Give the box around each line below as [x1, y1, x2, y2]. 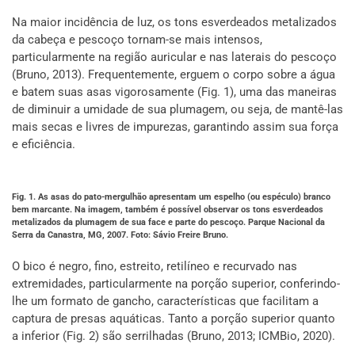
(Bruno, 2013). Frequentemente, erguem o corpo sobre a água [12, 67, 335, 82]
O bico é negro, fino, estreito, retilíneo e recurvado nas [12, 259, 297, 273]
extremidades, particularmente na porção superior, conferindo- [12, 277, 340, 291]
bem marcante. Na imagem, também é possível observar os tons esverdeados [12, 204, 323, 215]
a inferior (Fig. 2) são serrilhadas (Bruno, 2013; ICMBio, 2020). [12, 329, 335, 343]
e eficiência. [12, 137, 75, 151]
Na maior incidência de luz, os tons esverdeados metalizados [12, 15, 337, 29]
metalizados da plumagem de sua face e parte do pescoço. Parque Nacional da [12, 217, 325, 227]
